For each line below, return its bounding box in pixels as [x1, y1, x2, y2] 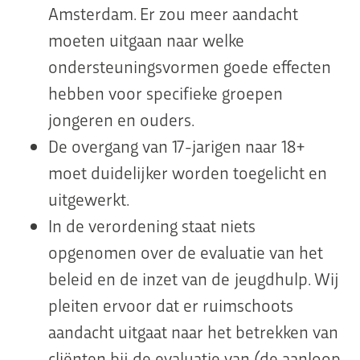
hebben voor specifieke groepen [48, 81, 283, 104]
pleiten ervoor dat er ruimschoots [48, 293, 293, 317]
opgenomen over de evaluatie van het [48, 240, 323, 264]
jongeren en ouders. [48, 108, 194, 131]
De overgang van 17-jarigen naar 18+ [48, 134, 305, 157]
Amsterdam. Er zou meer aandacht [48, 2, 298, 25]
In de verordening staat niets [48, 214, 256, 237]
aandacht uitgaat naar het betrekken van [48, 320, 338, 343]
